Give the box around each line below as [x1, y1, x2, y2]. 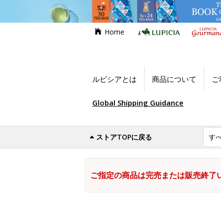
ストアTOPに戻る [96, 132, 152, 142]
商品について [152, 74, 196, 84]
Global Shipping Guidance [92, 98, 184, 108]
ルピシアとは [92, 74, 137, 84]
